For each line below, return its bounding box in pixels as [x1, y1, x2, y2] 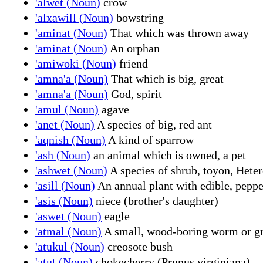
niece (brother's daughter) [93, 194, 218, 207]
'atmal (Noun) [35, 224, 102, 238]
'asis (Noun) [35, 194, 93, 207]
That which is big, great [108, 72, 224, 85]
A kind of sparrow [106, 133, 194, 146]
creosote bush [104, 240, 173, 253]
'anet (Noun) [35, 117, 95, 131]
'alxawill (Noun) [35, 11, 113, 24]
